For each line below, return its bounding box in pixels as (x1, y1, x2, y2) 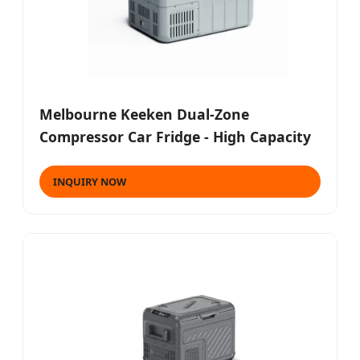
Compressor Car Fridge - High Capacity (39, 126, 311, 146)
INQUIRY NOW (53, 174, 126, 189)
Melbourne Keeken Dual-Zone (39, 104, 249, 124)
